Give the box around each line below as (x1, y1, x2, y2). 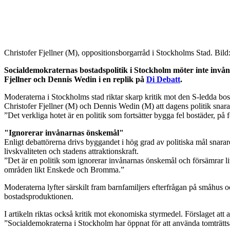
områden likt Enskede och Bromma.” (4, 165, 124, 175)
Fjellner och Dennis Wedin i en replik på (4, 75, 146, 84)
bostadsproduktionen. (4, 192, 73, 201)
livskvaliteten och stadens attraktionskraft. (4, 147, 139, 156)
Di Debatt (146, 75, 180, 84)
